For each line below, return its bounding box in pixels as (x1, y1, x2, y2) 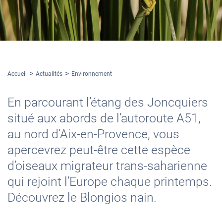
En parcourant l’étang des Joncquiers (7, 95, 208, 110)
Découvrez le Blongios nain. (7, 190, 157, 205)
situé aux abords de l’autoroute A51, (7, 111, 201, 125)
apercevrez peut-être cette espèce (7, 143, 190, 157)
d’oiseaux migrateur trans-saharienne (7, 159, 207, 173)
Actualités (36, 70, 62, 77)
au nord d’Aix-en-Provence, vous (7, 127, 179, 141)
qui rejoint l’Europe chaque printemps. (7, 174, 212, 189)
